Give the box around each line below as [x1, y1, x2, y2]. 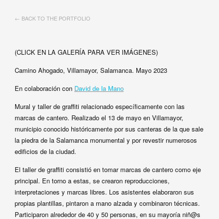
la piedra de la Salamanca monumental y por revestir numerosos [15, 135, 197, 145]
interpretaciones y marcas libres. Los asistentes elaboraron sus [15, 187, 194, 197]
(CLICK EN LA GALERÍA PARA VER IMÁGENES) [15, 47, 158, 57]
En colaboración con [15, 84, 74, 93]
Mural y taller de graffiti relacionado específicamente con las [15, 102, 185, 111]
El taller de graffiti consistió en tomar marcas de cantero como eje [15, 165, 201, 174]
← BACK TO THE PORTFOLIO [15, 14, 90, 22]
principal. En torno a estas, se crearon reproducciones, [15, 176, 170, 185]
